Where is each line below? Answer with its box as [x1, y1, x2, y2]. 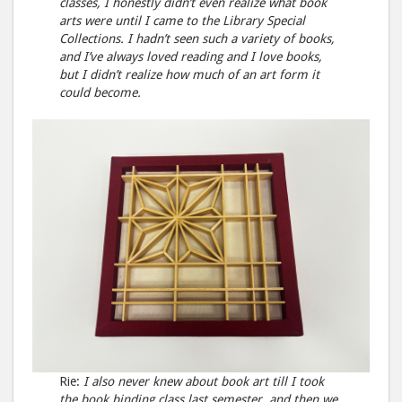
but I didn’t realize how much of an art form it [59, 66, 320, 82]
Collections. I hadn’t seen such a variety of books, [59, 31, 336, 46]
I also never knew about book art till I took [83, 373, 325, 389]
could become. [59, 84, 142, 100]
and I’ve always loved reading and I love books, [59, 48, 323, 64]
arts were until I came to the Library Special [59, 13, 306, 28]
